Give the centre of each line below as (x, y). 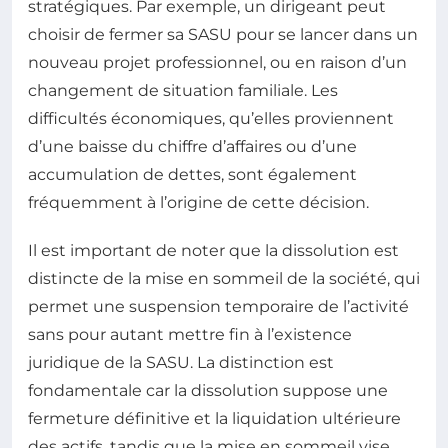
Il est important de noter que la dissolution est (213, 250)
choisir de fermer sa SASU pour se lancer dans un (223, 34)
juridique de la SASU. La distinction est (181, 362)
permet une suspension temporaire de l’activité (218, 306)
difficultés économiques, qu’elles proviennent (211, 118)
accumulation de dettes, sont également (192, 174)
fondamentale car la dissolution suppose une (208, 390)
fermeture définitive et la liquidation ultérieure (214, 418)
